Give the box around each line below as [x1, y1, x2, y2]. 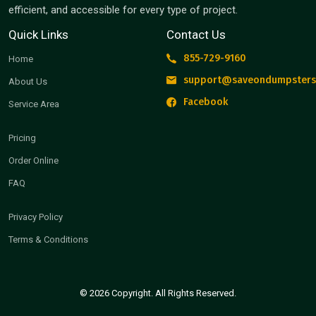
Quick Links [8, 28, 68, 42]
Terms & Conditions [8, 234, 88, 245]
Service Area [8, 99, 59, 110]
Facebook [183, 96, 228, 109]
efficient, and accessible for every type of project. [8, 4, 238, 17]
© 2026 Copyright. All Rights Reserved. [80, 288, 236, 299]
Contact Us [166, 28, 226, 42]
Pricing [8, 133, 36, 144]
